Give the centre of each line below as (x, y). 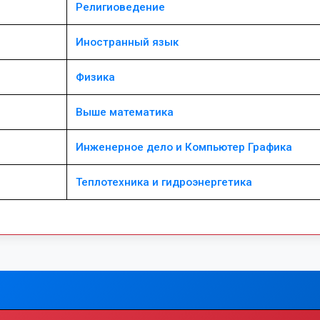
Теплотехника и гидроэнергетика (164, 182)
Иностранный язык (127, 42)
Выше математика (125, 112)
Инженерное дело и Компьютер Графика (184, 147)
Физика (95, 77)
